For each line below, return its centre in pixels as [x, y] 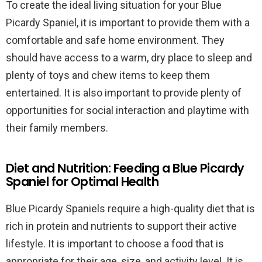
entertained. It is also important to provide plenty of [124, 93]
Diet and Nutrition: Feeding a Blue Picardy [125, 168]
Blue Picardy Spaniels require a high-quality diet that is [130, 208]
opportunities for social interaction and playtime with [127, 110]
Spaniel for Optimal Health [82, 182]
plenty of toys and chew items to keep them [108, 75]
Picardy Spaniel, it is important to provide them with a [128, 23]
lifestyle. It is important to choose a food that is [115, 244]
